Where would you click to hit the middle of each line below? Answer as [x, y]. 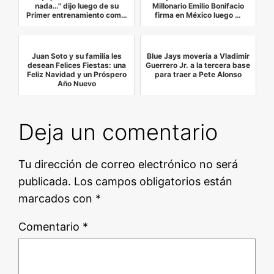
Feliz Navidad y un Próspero [76, 75]
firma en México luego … [198, 15]
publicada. [45, 182]
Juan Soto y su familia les [76, 56]
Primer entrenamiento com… [76, 15]
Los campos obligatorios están [154, 182]
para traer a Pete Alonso [198, 75]
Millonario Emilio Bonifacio [198, 6]
